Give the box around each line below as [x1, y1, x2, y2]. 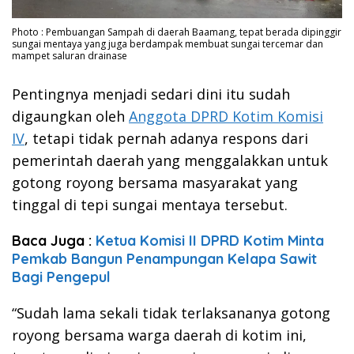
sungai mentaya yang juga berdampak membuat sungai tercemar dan [12, 37, 323, 51]
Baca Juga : [12, 232, 96, 250]
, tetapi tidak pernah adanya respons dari [24, 129, 308, 149]
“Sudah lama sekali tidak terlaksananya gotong [12, 303, 330, 323]
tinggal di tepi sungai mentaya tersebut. [12, 195, 288, 215]
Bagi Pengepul [12, 268, 111, 287]
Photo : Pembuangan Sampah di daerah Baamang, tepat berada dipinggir [12, 25, 341, 40]
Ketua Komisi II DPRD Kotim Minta [96, 232, 324, 250]
